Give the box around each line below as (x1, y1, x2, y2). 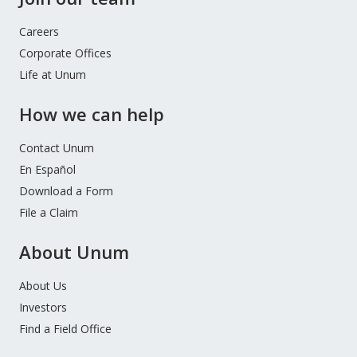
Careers (19, 24, 59, 40)
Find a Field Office (19, 321, 112, 337)
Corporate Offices (19, 45, 112, 61)
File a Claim (19, 205, 78, 221)
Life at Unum (19, 67, 86, 83)
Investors (19, 300, 67, 316)
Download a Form (19, 183, 113, 199)
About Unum (19, 240, 129, 265)
